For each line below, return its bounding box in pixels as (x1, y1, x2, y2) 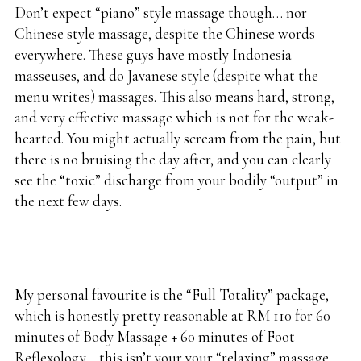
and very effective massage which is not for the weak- (15, 108, 334, 127)
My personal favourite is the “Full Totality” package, (15, 285, 329, 305)
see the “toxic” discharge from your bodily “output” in (15, 171, 338, 190)
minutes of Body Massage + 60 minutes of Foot (15, 327, 295, 346)
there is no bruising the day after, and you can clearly (15, 150, 331, 169)
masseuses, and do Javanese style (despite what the (15, 66, 318, 85)
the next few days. (15, 192, 122, 211)
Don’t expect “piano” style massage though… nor (15, 3, 307, 23)
